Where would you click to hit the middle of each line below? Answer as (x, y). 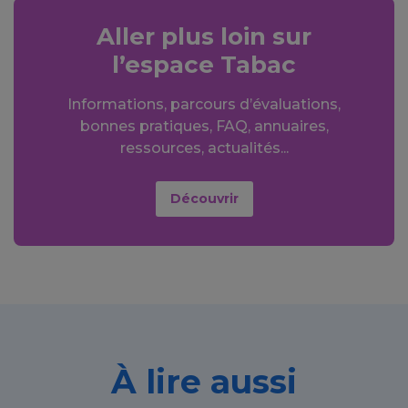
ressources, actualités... (204, 148)
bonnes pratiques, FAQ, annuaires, (204, 127)
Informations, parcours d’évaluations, (204, 105)
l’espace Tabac (204, 65)
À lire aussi (204, 382)
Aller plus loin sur (204, 37)
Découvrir (204, 199)
